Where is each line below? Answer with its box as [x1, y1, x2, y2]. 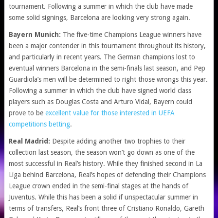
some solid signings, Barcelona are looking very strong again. [8, 14, 190, 21]
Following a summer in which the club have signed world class [8, 87, 191, 94]
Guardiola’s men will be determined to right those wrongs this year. [8, 75, 208, 83]
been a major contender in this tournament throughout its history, [8, 42, 206, 50]
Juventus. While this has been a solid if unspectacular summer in [8, 193, 198, 201]
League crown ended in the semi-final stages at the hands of [8, 182, 188, 190]
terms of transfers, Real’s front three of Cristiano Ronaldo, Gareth [8, 204, 204, 212]
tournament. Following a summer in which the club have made [8, 2, 193, 10]
